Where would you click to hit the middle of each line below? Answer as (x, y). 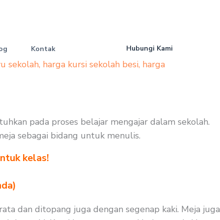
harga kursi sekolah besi (91, 64)
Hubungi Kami (150, 48)
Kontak (43, 49)
